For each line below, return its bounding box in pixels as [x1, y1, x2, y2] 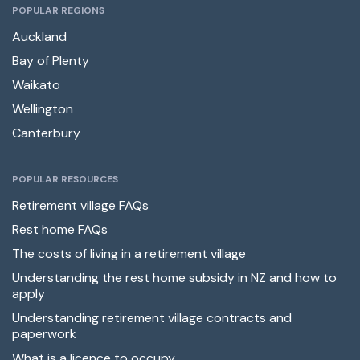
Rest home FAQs [12, 220, 108, 238]
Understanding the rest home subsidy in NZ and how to [12, 268, 337, 286]
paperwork [12, 325, 76, 342]
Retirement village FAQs [12, 196, 149, 214]
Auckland [12, 27, 67, 45]
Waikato [12, 76, 60, 93]
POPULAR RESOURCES [12, 172, 118, 186]
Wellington [12, 100, 73, 117]
